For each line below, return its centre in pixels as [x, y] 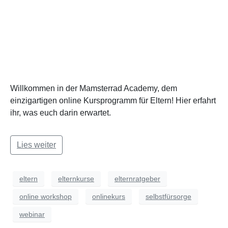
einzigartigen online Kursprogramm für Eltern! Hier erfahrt [113, 101]
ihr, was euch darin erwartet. [61, 113]
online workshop [46, 196]
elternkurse [76, 178]
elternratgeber [137, 178]
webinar [32, 214]
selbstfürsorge [168, 196]
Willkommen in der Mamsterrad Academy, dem [94, 88]
